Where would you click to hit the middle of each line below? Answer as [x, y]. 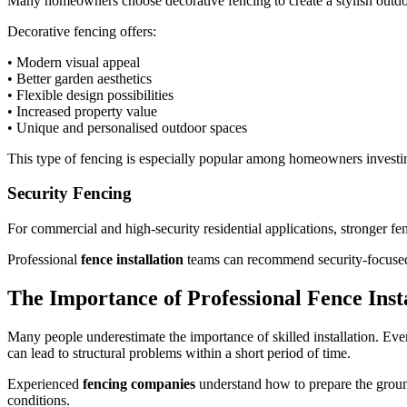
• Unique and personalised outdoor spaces [127, 127]
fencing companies [139, 383]
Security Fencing [69, 194]
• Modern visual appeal [74, 62]
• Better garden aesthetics [79, 78]
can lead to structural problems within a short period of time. [179, 352]
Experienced [45, 383]
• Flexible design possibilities [90, 94]
